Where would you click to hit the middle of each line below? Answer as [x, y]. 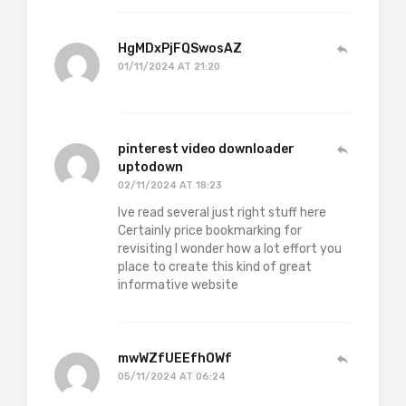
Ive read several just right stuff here [222, 213]
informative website [178, 285]
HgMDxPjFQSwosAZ [180, 49]
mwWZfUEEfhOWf [175, 359]
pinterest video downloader [206, 150]
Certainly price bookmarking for [210, 231]
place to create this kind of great [215, 267]
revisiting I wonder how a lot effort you [230, 249]
